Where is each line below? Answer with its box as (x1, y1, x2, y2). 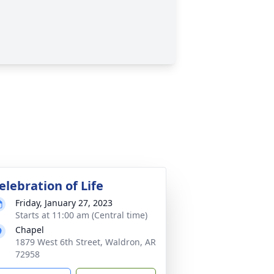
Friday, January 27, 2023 (15, 197, 113, 209)
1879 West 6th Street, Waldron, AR (15, 236, 156, 248)
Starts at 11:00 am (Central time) (15, 209, 147, 221)
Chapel (15, 224, 44, 235)
